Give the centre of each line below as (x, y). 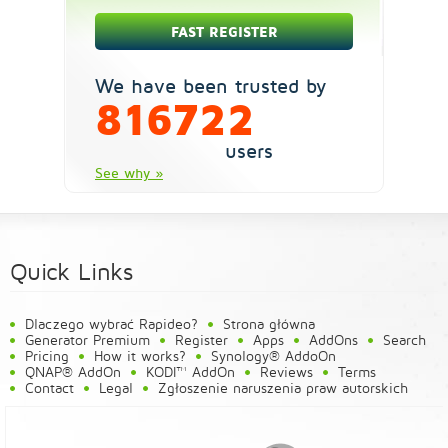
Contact (49, 388)
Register (201, 340)
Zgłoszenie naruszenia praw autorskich (283, 388)
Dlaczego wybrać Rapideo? (111, 324)
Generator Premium (87, 340)
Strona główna (269, 324)
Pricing (47, 356)
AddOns (333, 340)
